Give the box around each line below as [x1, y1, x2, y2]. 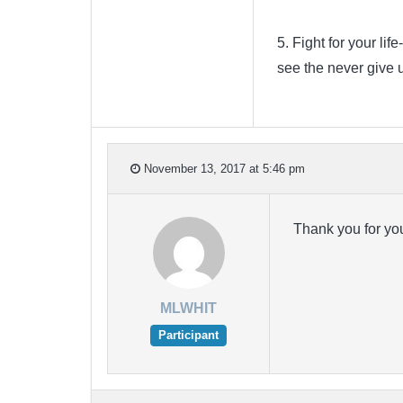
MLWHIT [160, 300, 217, 317]
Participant [158, 328, 219, 343]
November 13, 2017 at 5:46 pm [140, 161, 305, 175]
